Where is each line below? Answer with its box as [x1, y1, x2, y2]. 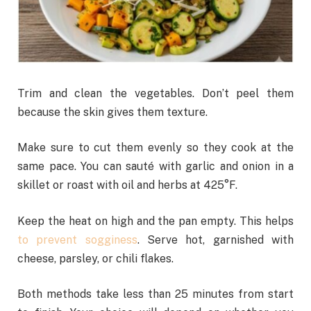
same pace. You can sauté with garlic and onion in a [17, 160, 294, 174]
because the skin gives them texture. [17, 105, 208, 119]
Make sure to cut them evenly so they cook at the [17, 141, 294, 155]
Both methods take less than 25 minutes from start [17, 287, 294, 301]
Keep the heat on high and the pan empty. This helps [17, 214, 294, 228]
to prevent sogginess [17, 233, 137, 246]
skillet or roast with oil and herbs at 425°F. [17, 178, 237, 192]
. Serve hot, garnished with [137, 233, 294, 246]
